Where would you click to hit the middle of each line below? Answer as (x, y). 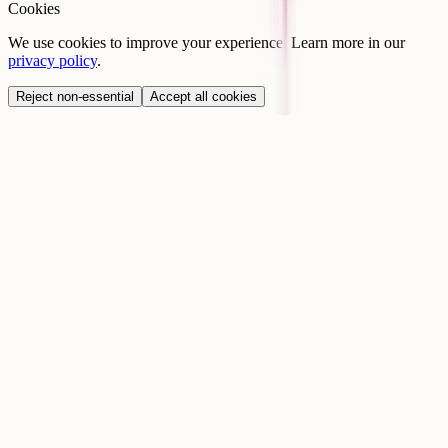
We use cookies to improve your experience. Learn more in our (206, 43)
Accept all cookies (203, 97)
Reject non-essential (75, 97)
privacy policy (52, 61)
